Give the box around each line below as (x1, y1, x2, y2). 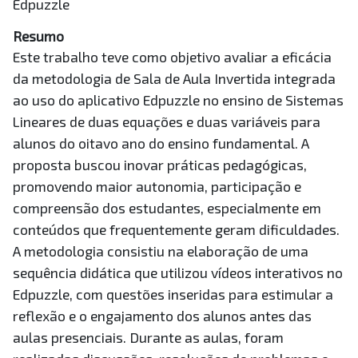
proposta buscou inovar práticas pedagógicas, (13, 156, 307, 174)
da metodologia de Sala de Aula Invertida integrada (13, 70, 336, 88)
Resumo (13, 27, 64, 46)
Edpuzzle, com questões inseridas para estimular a (13, 285, 333, 304)
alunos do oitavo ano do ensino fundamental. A (13, 134, 309, 153)
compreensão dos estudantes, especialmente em (13, 199, 321, 217)
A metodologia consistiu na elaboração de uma (13, 242, 308, 261)
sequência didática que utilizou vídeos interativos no (13, 264, 343, 282)
